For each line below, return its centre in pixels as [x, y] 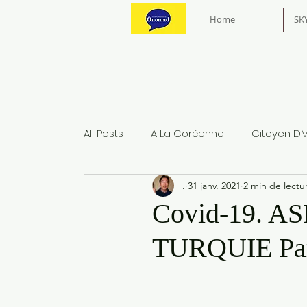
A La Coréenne [187, 133]
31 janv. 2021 [214, 185]
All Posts [103, 133]
